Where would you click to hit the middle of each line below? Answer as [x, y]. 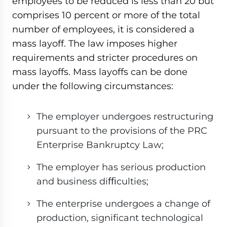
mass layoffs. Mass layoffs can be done [100, 72]
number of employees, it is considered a [103, 29]
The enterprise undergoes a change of [123, 204]
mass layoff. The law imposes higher [95, 44]
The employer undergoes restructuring [125, 117]
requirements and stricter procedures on [105, 58]
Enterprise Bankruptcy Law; [100, 145]
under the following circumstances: [93, 86]
